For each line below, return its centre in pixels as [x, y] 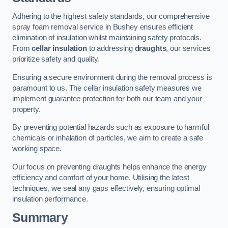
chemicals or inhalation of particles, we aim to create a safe [108, 138]
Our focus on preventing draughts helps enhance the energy [109, 167]
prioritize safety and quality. [56, 59]
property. [26, 109]
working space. [37, 149]
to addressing [111, 49]
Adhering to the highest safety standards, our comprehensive [111, 17]
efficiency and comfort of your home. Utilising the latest [101, 177]
